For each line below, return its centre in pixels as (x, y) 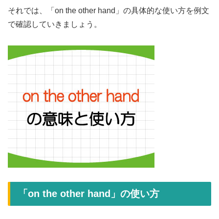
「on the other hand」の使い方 (89, 193)
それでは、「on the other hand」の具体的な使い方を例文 (109, 11)
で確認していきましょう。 (55, 24)
